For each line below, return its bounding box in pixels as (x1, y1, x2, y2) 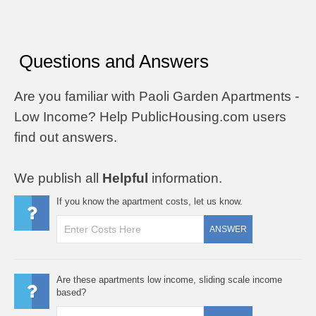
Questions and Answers (19, 50, 209, 72)
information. (148, 170, 222, 186)
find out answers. (14, 129, 117, 145)
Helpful (102, 170, 148, 186)
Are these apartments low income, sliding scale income (56, 274, 282, 285)
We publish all (14, 170, 102, 186)
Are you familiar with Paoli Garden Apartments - (14, 88, 299, 104)
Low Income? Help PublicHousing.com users (14, 109, 286, 124)
